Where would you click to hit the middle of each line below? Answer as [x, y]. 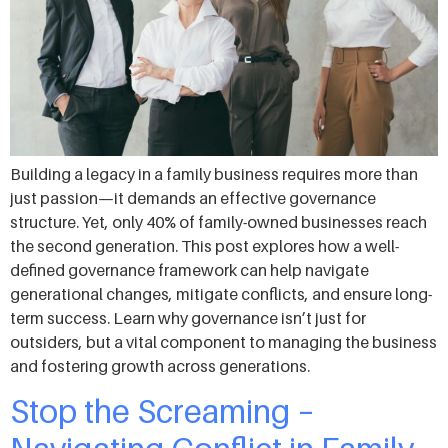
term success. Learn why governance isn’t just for [188, 317]
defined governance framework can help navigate [189, 269]
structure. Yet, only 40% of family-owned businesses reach [218, 221]
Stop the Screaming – [162, 411]
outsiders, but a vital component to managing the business [223, 341]
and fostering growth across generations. [160, 365]
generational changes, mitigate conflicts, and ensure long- [221, 293]
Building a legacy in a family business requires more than [214, 173]
